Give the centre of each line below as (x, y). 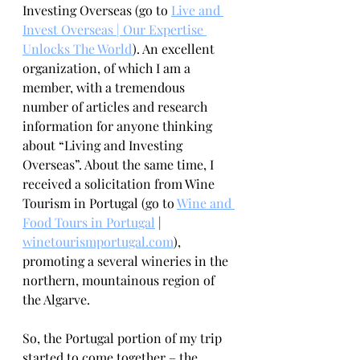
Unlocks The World (78, 49)
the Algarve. (56, 299)
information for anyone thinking (119, 126)
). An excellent (175, 49)
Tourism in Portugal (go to (100, 203)
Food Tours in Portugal (89, 222)
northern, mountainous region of (120, 280)
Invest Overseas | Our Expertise (115, 29)
